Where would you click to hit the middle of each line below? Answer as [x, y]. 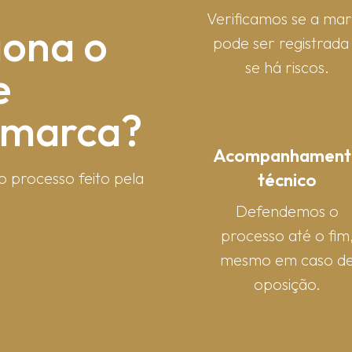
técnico [288, 179]
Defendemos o [288, 211]
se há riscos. [288, 67]
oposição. [288, 284]
